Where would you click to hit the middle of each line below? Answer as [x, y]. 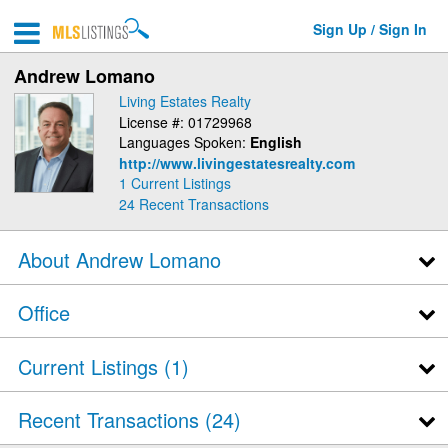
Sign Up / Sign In [370, 29]
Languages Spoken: [184, 142]
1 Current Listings [175, 183]
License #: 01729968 [185, 121]
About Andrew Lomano [119, 259]
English [276, 142]
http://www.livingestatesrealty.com [237, 162]
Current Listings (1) [103, 366]
